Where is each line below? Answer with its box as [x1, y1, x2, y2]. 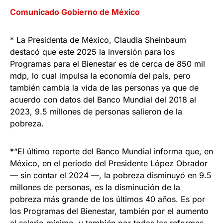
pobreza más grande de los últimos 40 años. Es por [10, 194, 205, 204]
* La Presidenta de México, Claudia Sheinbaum [10, 34, 186, 45]
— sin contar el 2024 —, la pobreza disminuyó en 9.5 [10, 170, 212, 180]
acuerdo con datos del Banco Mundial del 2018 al [10, 94, 196, 105]
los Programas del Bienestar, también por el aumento [10, 206, 209, 216]
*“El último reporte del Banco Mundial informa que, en [10, 146, 213, 156]
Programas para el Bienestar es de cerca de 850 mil [10, 58, 205, 69]
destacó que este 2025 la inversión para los [10, 46, 175, 57]
